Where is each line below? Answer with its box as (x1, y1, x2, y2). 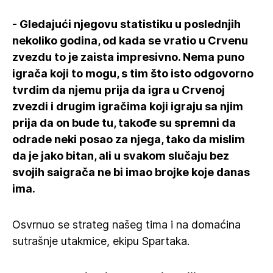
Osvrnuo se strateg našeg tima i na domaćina (12, 218, 241, 231)
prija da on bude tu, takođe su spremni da (12, 116, 236, 129)
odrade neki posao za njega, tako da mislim (12, 133, 245, 146)
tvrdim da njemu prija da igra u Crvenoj (12, 83, 225, 96)
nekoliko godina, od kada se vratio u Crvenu (12, 34, 248, 47)
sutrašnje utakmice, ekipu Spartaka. (12, 235, 190, 247)
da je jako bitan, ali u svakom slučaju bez (12, 149, 229, 162)
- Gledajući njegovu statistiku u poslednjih (12, 18, 241, 30)
